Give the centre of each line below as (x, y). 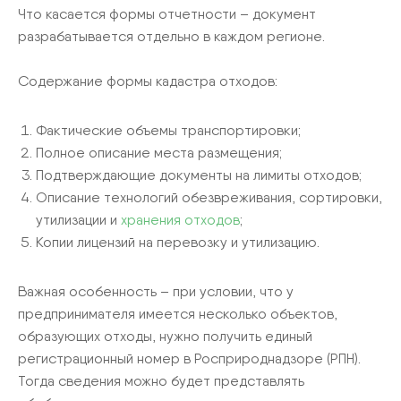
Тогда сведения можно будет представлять (161, 380)
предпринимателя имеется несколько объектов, (178, 313)
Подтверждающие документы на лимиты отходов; (199, 175)
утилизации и (78, 219)
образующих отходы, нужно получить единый (165, 336)
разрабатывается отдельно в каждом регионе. (171, 36)
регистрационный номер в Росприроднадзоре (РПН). (189, 358)
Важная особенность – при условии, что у (156, 291)
